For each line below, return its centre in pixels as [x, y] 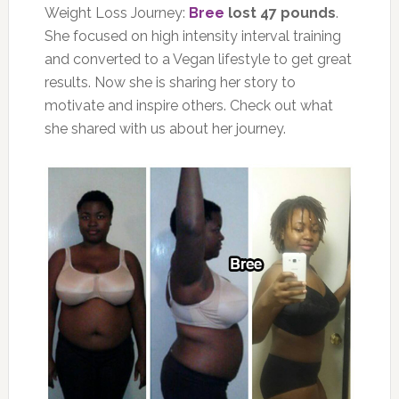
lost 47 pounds [280, 12]
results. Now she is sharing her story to [170, 82]
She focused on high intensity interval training [192, 36]
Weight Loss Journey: [116, 12]
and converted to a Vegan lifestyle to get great [198, 59]
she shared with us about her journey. [165, 128]
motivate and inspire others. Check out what [188, 105]
